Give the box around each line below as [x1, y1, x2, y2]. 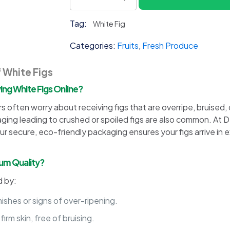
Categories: [69, 40, 117, 51]
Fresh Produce [142, 40, 198, 51]
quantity [69, 8, 102, 20]
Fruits [117, 40, 139, 51]
